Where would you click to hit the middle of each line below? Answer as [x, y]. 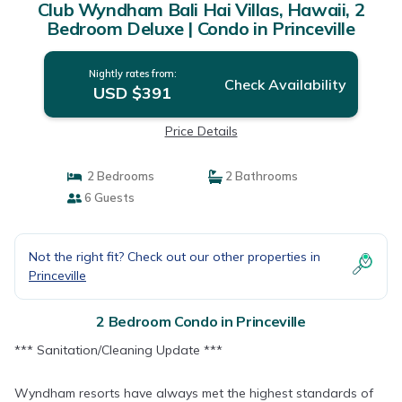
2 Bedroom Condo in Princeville [201, 321]
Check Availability [285, 84]
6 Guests [108, 197]
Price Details [201, 131]
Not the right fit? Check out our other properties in [175, 257]
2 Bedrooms [118, 176]
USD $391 [133, 93]
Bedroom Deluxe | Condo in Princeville [201, 28]
